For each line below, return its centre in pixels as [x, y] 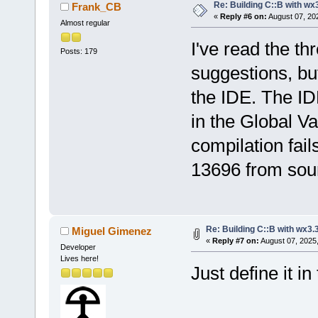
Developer [78, 247]
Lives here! [79, 258]
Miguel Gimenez [112, 231]
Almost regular [85, 22]
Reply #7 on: [235, 240]
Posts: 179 [78, 51]
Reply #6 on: [243, 16]
